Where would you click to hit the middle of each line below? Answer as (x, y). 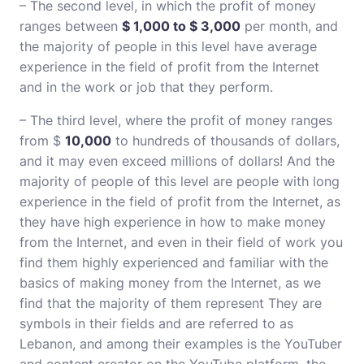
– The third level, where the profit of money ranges (176, 120)
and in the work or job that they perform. (146, 87)
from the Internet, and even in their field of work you (181, 242)
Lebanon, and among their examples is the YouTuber (181, 344)
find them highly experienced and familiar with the (174, 262)
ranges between (71, 26)
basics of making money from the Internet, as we (170, 283)
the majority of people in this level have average (168, 46)
